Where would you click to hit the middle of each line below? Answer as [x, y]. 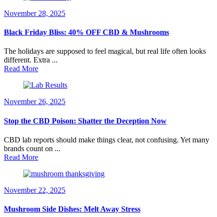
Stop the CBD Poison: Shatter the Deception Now [85, 121]
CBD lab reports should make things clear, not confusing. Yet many [107, 139]
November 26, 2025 [35, 102]
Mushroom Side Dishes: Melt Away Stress [72, 209]
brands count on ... [32, 148]
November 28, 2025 [35, 13]
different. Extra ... [31, 60]
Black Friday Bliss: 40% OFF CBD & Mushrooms [86, 32]
